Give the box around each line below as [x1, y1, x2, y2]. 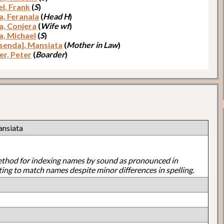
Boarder [35, 49, 65, 59]
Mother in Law [66, 39, 118, 49]
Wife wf [40, 20, 70, 30]
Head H [43, 11, 70, 21]
